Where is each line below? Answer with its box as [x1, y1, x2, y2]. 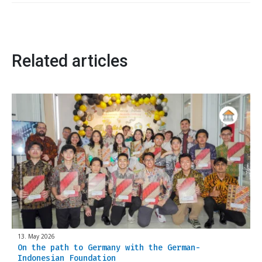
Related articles [12, 50, 128, 71]
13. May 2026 [18, 232, 55, 240]
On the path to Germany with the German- [18, 242, 200, 253]
